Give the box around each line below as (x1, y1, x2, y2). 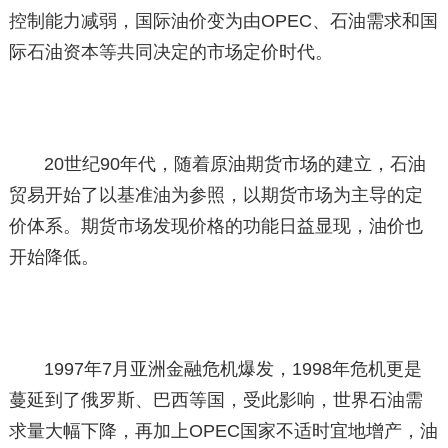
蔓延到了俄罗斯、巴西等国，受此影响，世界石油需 (8, 389, 423, 410)
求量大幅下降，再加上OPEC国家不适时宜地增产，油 (8, 420, 438, 441)
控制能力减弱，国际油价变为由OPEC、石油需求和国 (8, 10, 438, 31)
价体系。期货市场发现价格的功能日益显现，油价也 (8, 215, 423, 236)
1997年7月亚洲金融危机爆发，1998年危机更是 (44, 358, 423, 379)
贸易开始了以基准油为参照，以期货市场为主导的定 (8, 184, 423, 205)
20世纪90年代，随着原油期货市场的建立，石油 (44, 153, 427, 174)
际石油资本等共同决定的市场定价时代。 (8, 41, 333, 62)
